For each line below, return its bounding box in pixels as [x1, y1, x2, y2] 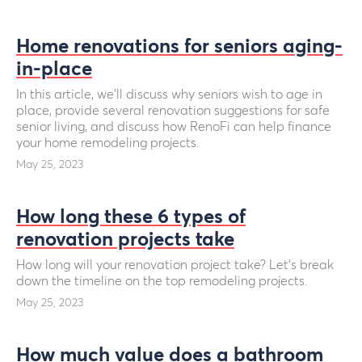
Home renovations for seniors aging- [16, 37, 343, 57]
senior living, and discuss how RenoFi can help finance [16, 120, 331, 133]
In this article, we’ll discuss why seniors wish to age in [16, 88, 322, 101]
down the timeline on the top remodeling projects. [16, 275, 307, 288]
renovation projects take [16, 230, 234, 250]
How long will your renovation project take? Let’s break [16, 259, 334, 271]
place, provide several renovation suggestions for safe [16, 104, 330, 117]
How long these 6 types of [16, 208, 246, 227]
